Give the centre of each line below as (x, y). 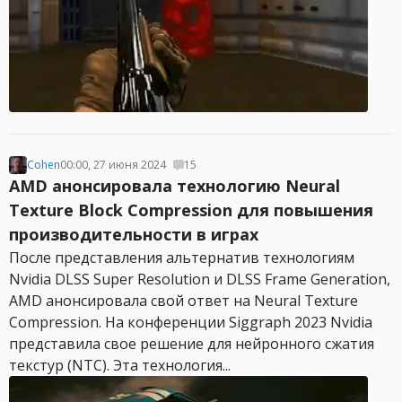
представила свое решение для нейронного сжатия (192, 344)
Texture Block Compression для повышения (191, 210)
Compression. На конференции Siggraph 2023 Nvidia (191, 322)
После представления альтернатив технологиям (182, 258)
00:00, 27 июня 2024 (113, 165)
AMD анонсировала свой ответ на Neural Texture (184, 301)
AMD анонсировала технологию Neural (175, 186)
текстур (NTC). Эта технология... (120, 365)
